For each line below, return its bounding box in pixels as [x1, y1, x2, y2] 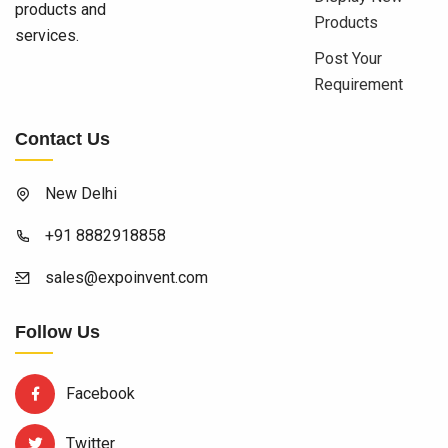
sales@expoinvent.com [45, 268, 208, 288]
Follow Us [15, 322, 100, 343]
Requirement [313, 75, 403, 95]
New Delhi [45, 184, 117, 204]
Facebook [62, 383, 135, 403]
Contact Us [15, 129, 110, 150]
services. [15, 26, 79, 46]
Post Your [313, 49, 382, 69]
